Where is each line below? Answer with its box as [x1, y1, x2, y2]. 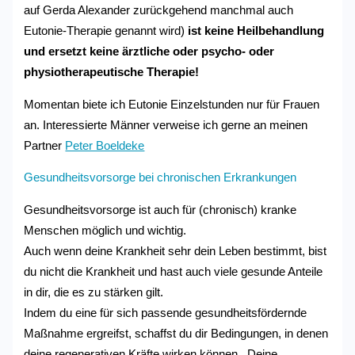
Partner [24, 139, 66, 152]
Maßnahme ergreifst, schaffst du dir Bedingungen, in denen [24, 326, 329, 340]
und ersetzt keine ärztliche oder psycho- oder [24, 44, 275, 58]
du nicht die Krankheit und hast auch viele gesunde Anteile [24, 265, 323, 278]
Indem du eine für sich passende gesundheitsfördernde [24, 306, 307, 319]
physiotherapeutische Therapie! [24, 65, 200, 78]
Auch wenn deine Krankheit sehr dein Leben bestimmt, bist [24, 244, 327, 258]
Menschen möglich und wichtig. [24, 223, 187, 237]
